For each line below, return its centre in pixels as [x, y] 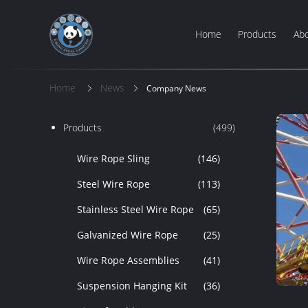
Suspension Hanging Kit [132, 286]
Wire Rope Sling [113, 158]
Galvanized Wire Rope [128, 235]
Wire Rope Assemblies [128, 260]
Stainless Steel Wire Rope [135, 209]
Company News [176, 88]
